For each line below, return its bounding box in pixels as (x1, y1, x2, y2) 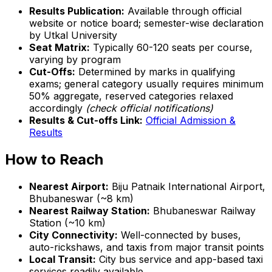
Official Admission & (146, 114, 236, 126)
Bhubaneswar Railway (150, 204, 256, 217)
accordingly (29, 101, 86, 114)
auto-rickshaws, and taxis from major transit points (29, 240, 264, 253)
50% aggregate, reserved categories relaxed (29, 89, 233, 102)
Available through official (124, 4, 242, 17)
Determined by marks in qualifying (75, 65, 235, 78)
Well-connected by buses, (118, 228, 241, 241)
